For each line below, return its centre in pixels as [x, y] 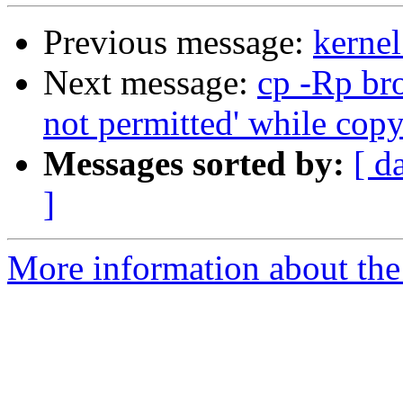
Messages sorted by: [194, 164]
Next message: [150, 83]
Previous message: [178, 42]
